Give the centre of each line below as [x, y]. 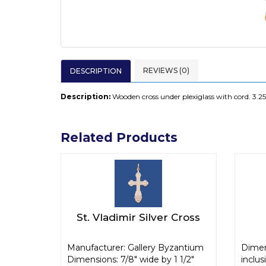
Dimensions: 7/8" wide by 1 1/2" [131, 259]
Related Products [119, 137]
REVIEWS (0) [166, 70]
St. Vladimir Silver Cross [139, 217]
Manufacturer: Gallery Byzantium [135, 248]
